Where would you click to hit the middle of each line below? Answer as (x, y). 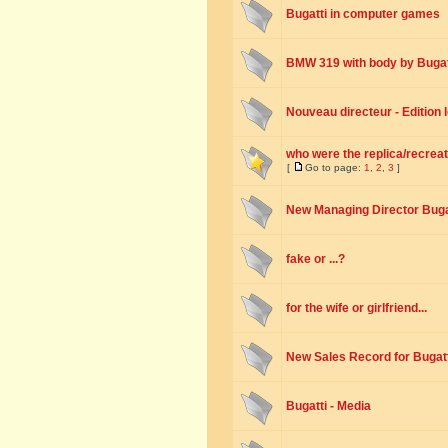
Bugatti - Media (328, 406)
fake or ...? (315, 259)
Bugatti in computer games (363, 14)
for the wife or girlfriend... (356, 308)
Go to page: (334, 167)
